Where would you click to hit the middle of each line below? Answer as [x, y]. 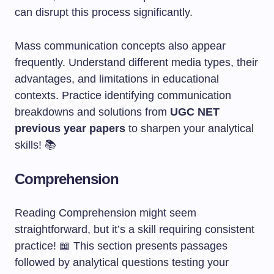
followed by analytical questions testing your [122, 262]
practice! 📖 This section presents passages [121, 246]
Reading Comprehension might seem [106, 213]
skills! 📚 [35, 145]
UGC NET [195, 112]
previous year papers [70, 128]
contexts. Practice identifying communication [123, 95]
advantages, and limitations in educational [117, 79]
